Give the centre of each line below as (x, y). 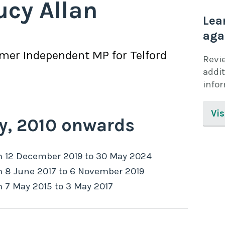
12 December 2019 (44, 156)
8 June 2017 (31, 172)
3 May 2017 (89, 187)
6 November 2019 (107, 172)
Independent (56, 55)
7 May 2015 (29, 187)
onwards (96, 125)
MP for (110, 55)
